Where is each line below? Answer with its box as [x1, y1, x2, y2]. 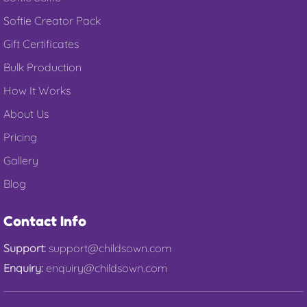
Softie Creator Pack [3, 14, 101, 27]
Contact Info [3, 213, 86, 230]
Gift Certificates [3, 37, 79, 51]
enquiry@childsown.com [46, 261, 168, 275]
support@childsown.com [49, 241, 172, 255]
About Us [3, 107, 49, 121]
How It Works [3, 84, 71, 97]
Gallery [3, 153, 38, 167]
